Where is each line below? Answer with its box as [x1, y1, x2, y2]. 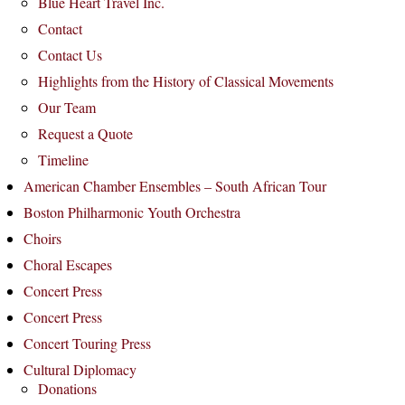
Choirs [24, 229, 61, 248]
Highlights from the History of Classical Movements [38, 71, 334, 90]
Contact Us [38, 45, 102, 64]
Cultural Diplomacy [24, 360, 137, 379]
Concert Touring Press [24, 334, 151, 353]
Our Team [38, 98, 96, 117]
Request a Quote [38, 124, 133, 143]
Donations [38, 379, 97, 398]
